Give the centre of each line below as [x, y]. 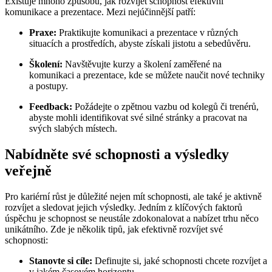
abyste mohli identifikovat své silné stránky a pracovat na [138, 118]
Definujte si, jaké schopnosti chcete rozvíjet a [180, 261]
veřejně [28, 171]
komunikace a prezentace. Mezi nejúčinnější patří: [100, 12]
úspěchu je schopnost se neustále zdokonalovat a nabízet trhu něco [132, 219]
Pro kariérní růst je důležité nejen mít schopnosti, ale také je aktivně [133, 197]
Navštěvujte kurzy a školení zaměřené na [142, 64]
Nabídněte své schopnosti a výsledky [117, 155]
